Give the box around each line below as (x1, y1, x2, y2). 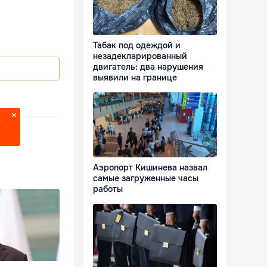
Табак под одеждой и (93, 40, 181, 51)
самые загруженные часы (93, 173, 198, 184)
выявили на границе (93, 72, 177, 83)
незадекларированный (93, 51, 187, 62)
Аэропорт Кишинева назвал (93, 162, 207, 173)
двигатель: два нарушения (93, 61, 203, 73)
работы (93, 184, 123, 195)
